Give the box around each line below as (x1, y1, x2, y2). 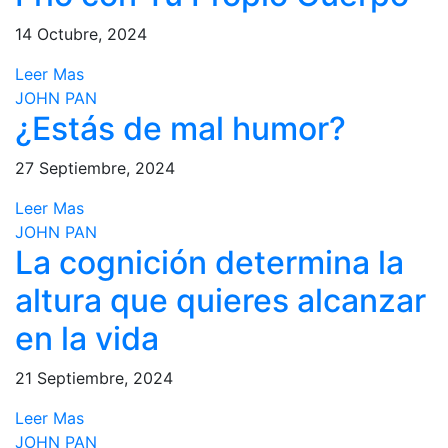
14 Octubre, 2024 (15, 24, 147, 44)
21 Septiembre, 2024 (15, 368, 173, 388)
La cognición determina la (15, 243, 404, 282)
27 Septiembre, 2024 (15, 158, 175, 178)
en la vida (15, 319, 159, 358)
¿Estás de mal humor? (15, 109, 346, 148)
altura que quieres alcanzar (15, 281, 426, 320)
